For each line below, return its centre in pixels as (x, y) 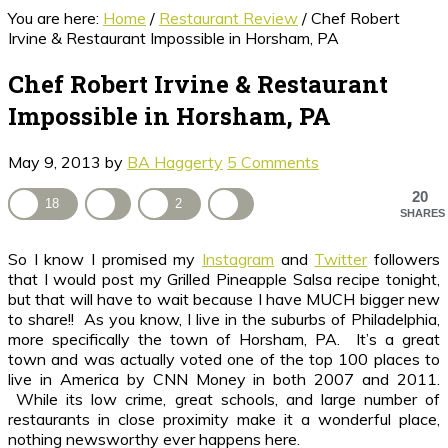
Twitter (341, 259)
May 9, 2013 (54, 161)
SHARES (422, 212)
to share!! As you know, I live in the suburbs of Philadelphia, (224, 319)
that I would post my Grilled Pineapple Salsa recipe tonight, (224, 279)
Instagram (238, 259)
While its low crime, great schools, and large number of (224, 399)
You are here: (55, 18)
